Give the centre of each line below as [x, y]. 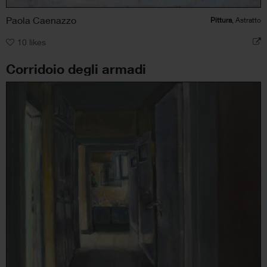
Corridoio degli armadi [76, 69]
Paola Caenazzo [41, 20]
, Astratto [246, 20]
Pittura [221, 20]
